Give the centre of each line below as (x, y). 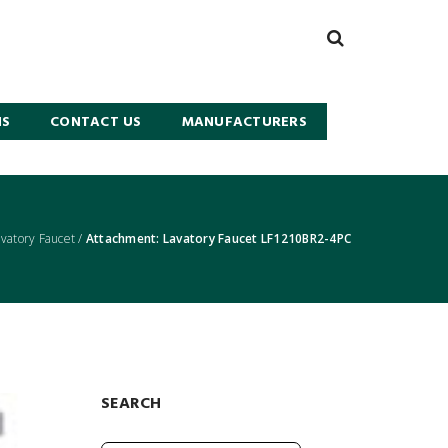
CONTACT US (96, 122)
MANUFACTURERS (244, 122)
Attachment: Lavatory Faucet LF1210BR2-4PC (218, 238)
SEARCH (131, 404)
